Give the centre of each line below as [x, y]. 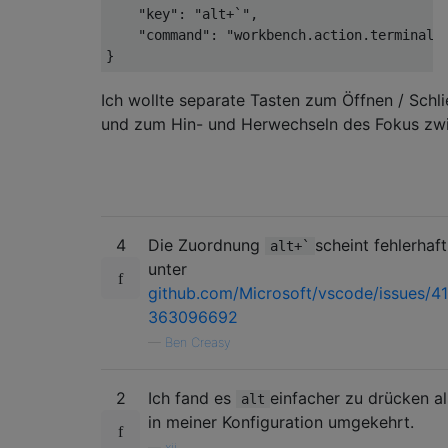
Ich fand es [192, 398]
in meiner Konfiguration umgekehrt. [281, 422]
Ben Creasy [198, 343]
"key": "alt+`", [182, 14]
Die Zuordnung [206, 245]
